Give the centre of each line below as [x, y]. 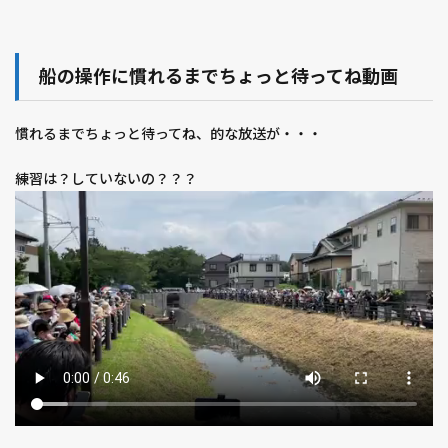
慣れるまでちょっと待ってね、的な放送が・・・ [168, 134]
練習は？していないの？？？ [106, 179]
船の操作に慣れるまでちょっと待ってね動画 [218, 76]
